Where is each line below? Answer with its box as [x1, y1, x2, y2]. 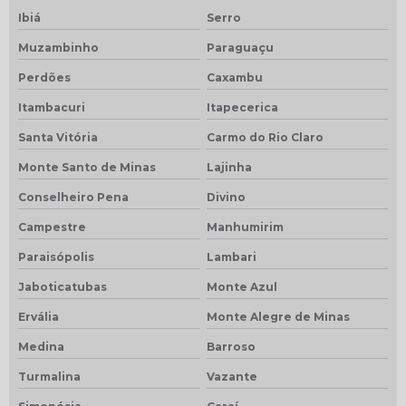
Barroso [206, 339, 256, 353]
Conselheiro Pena [18, 189, 129, 204]
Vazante [206, 369, 257, 383]
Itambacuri [18, 100, 85, 114]
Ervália [18, 309, 59, 324]
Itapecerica [206, 100, 278, 114]
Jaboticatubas [18, 279, 107, 294]
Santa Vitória [18, 130, 98, 144]
